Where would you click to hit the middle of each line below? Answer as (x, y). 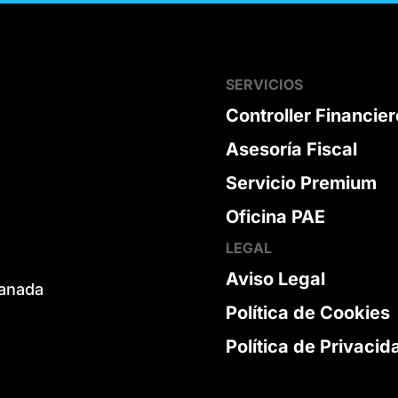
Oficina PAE (275, 217)
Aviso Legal (275, 279)
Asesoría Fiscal (291, 150)
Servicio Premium (301, 183)
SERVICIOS (264, 85)
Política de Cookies (307, 313)
